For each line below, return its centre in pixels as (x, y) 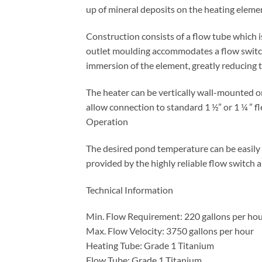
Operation (107, 122)
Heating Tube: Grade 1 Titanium (150, 246)
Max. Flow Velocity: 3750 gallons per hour (170, 231)
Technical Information (130, 189)
